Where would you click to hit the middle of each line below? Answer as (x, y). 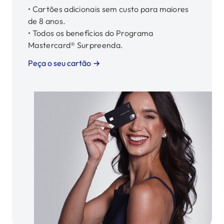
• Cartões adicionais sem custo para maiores (108, 9)
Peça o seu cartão (59, 63)
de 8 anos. (47, 21)
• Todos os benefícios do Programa (91, 33)
